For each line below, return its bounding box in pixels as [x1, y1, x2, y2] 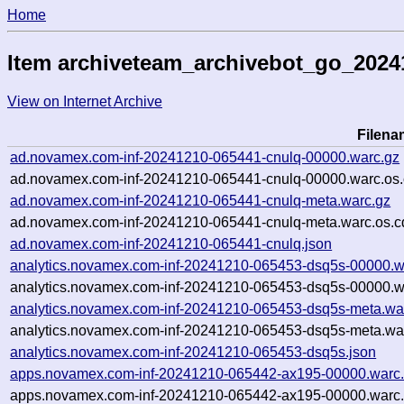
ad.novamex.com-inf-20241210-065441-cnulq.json [10, 235, 333, 252]
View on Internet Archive [7, 93, 162, 109]
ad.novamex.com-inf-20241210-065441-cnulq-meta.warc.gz [10, 192, 391, 208]
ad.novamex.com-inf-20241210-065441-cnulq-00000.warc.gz [10, 149, 400, 165]
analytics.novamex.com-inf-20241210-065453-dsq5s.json [10, 344, 377, 360]
